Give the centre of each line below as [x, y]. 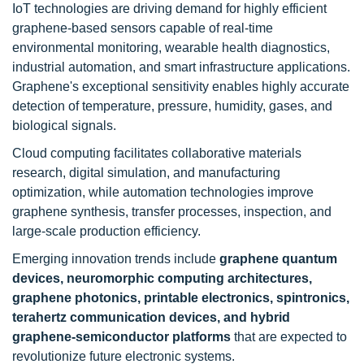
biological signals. [64, 126]
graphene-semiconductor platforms [121, 337]
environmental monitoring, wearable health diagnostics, [171, 48]
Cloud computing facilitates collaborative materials [157, 153]
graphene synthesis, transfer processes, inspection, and [172, 212]
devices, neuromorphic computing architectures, [162, 278]
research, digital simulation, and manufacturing [146, 173]
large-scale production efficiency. [106, 231]
